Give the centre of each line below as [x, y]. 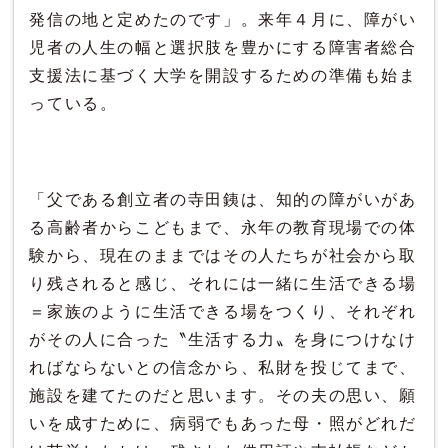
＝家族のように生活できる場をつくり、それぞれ [223, 311]
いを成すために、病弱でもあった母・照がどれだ [223, 423]
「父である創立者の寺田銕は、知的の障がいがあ [223, 199]
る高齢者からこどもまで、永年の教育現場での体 [223, 227]
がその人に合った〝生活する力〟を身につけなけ [223, 339]
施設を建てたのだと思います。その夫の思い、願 [223, 395]
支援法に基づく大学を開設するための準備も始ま [223, 75]
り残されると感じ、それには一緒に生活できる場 [223, 283]
